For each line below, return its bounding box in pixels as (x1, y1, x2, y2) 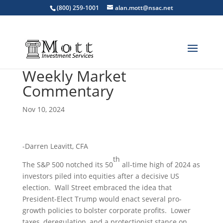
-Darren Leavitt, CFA (22, 141, 88, 151)
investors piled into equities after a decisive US (22, 171, 179, 181)
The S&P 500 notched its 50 (22, 160, 113, 169)
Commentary (22, 81, 113, 101)
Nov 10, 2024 (22, 105, 65, 114)
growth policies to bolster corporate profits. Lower (22, 206, 191, 215)
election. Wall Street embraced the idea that (22, 183, 172, 192)
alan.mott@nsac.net (114, 3, 173, 12)
